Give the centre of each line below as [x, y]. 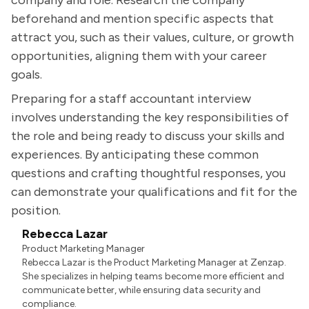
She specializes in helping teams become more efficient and [153, 276]
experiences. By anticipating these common [135, 154]
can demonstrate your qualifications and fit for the [154, 192]
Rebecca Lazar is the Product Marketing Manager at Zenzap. [154, 262]
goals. [27, 74]
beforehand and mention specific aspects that [142, 19]
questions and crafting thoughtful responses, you [148, 173]
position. [36, 210]
